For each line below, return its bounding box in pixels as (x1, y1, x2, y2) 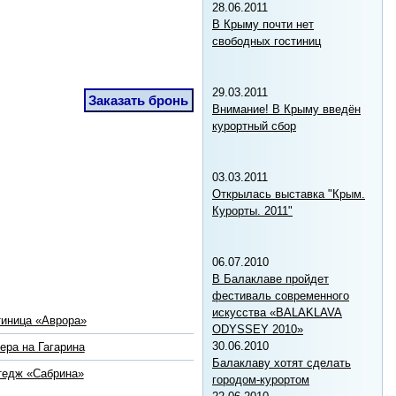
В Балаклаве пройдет (212, 271, 329, 286)
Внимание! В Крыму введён (212, 102, 361, 116)
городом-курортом (212, 372, 309, 386)
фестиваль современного (212, 288, 349, 302)
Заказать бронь (88, 93, 189, 108)
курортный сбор (212, 118, 296, 133)
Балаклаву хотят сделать (212, 355, 351, 369)
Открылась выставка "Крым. (212, 187, 365, 201)
